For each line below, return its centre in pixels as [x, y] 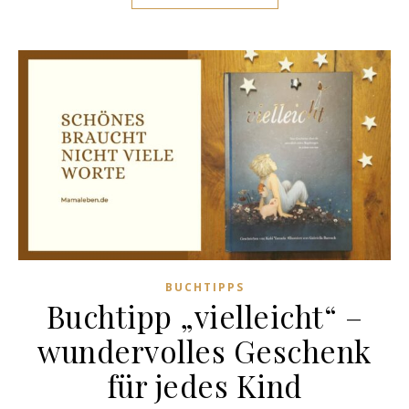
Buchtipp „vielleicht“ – [204, 316]
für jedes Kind [204, 386]
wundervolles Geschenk [204, 351]
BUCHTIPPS [204, 288]
